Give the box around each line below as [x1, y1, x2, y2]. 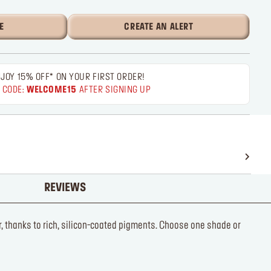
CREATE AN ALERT [124, 23, 194, 31]
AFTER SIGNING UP [77, 86, 151, 94]
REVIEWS [44, 183, 86, 194]
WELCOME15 [27, 86, 77, 94]
